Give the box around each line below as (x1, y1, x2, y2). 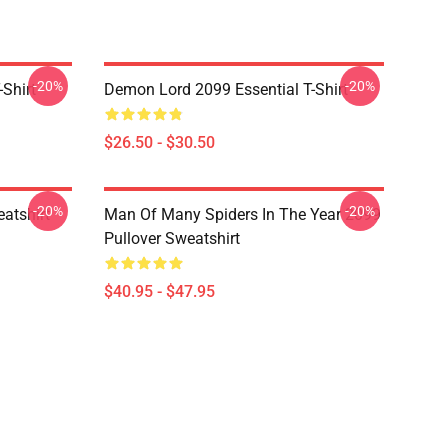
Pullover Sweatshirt (104, 229, 240, 248)
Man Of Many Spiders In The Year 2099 (104, 205, 381, 224)
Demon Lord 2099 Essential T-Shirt (104, 80, 348, 99)
